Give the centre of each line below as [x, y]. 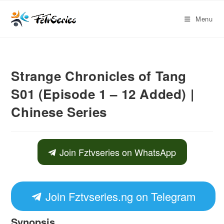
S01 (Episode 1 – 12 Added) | [103, 94]
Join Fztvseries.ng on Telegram [119, 196]
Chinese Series [59, 112]
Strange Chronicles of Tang [99, 76]
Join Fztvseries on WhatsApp [116, 152]
